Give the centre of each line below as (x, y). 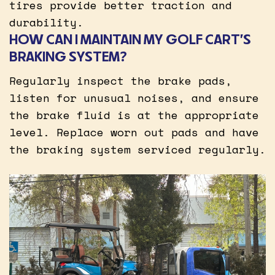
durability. (46, 22)
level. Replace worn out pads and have (134, 132)
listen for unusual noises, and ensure (134, 97)
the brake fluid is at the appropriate (134, 114)
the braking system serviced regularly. (137, 149)
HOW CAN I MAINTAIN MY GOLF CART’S (130, 39)
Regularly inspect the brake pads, (121, 80)
